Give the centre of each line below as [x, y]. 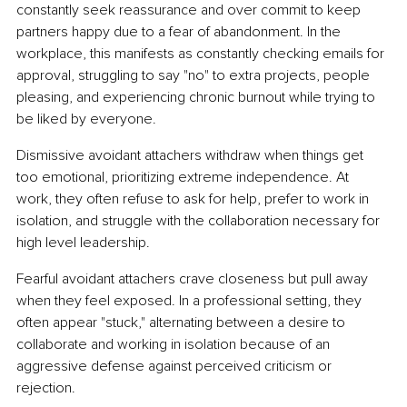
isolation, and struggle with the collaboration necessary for [200, 221]
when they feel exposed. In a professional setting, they [191, 301]
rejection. [46, 388]
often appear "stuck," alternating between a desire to [183, 323]
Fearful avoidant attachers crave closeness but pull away [194, 279]
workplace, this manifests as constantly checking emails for [202, 54]
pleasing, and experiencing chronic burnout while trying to [198, 98]
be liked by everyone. [86, 119]
